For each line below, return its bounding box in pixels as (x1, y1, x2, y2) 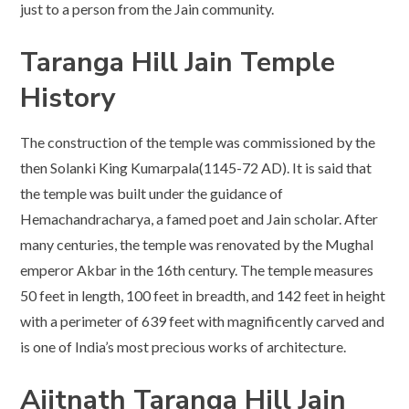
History (20, 79, 117, 117)
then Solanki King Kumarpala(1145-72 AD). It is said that (20, 158, 372, 176)
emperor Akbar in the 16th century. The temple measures (20, 260, 374, 278)
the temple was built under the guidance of (20, 184, 284, 202)
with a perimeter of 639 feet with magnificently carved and (20, 311, 385, 330)
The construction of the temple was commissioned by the (20, 132, 376, 151)
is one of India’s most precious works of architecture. (20, 337, 347, 355)
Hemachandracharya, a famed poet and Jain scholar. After (20, 209, 379, 227)
